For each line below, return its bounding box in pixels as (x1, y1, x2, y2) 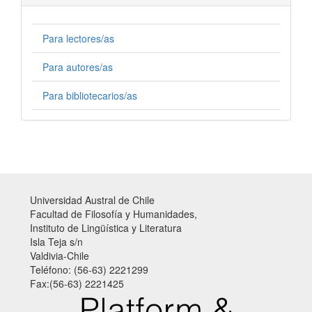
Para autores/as (42, 60, 113, 75)
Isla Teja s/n (30, 235, 83, 249)
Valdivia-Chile (30, 249, 89, 263)
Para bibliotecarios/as (42, 88, 137, 103)
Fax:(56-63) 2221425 (30, 276, 124, 291)
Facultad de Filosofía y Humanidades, (30, 207, 197, 221)
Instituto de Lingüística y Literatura (30, 221, 182, 235)
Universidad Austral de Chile (30, 193, 155, 208)
